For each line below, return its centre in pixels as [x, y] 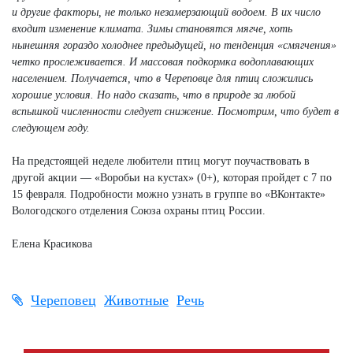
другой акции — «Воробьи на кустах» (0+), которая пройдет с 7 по [172, 177]
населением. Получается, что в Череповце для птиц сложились [162, 78]
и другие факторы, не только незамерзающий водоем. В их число [166, 12]
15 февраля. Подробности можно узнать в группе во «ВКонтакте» [169, 194]
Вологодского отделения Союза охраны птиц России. [139, 210]
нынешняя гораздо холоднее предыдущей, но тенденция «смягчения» [174, 45]
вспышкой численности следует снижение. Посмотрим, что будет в [175, 111]
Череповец [63, 300]
